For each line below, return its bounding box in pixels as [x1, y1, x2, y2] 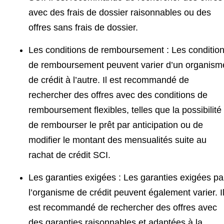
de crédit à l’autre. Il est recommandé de [28, 74, 189, 85]
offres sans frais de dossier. [28, 22, 138, 32]
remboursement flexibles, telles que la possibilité [28, 104, 221, 115]
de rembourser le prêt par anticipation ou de [28, 119, 203, 130]
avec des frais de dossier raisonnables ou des [28, 7, 211, 17]
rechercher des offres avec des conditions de [28, 89, 207, 100]
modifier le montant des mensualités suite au [28, 134, 206, 145]
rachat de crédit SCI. [28, 149, 110, 160]
